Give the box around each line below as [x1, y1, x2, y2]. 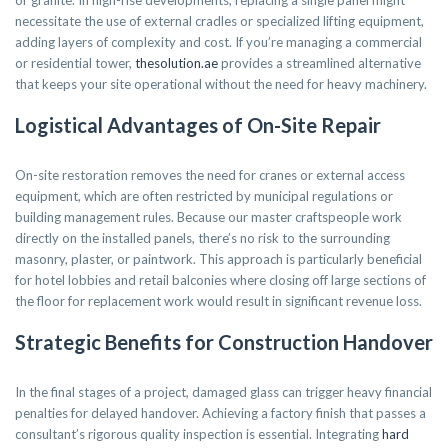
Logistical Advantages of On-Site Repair [15, 113, 381, 137]
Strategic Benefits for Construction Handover [15, 330, 433, 354]
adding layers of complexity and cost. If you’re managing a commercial [15, 34, 422, 50]
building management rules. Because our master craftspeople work [15, 209, 402, 225]
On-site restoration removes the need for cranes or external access [15, 167, 405, 183]
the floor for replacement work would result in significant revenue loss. [15, 293, 422, 309]
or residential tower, [15, 55, 135, 71]
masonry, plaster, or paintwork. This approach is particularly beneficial [15, 251, 422, 267]
